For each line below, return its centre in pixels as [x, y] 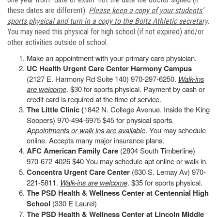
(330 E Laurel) [74, 203]
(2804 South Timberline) [158, 150]
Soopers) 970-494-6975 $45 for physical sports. [100, 120]
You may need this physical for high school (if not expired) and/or [106, 31]
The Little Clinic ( [55, 109]
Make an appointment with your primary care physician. [112, 58]
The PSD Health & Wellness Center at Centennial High [118, 193]
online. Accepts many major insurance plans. [95, 140]
